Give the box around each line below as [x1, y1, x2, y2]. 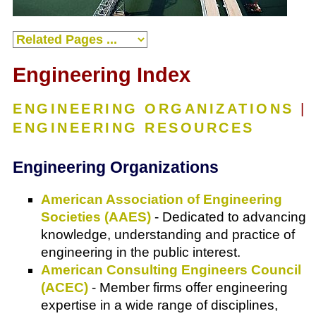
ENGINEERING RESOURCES [13, 120, 255, 136]
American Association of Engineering [41, 192, 282, 207]
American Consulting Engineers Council [41, 262, 301, 278]
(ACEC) [41, 280, 88, 296]
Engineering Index [13, 63, 190, 87]
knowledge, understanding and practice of [41, 227, 295, 243]
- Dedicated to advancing [151, 209, 306, 225]
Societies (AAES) [41, 209, 151, 225]
